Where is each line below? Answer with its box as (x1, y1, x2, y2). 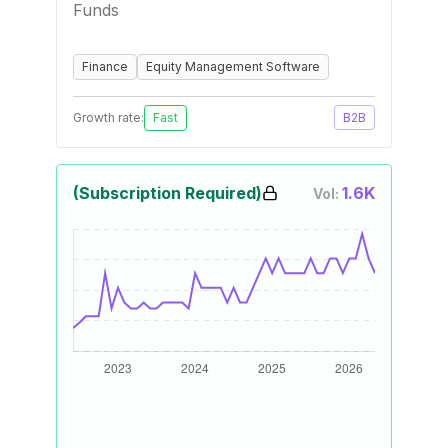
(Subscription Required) (73, 183, 262, 203)
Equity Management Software (146, 59, 320, 74)
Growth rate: (73, 110, 144, 125)
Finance (82, 59, 128, 74)
